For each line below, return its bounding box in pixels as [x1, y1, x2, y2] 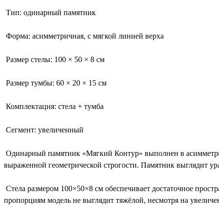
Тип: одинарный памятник [4, 8, 96, 17]
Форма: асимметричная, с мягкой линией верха [4, 31, 164, 40]
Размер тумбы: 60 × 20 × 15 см [4, 78, 107, 87]
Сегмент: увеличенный [4, 125, 84, 134]
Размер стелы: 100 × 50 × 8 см [4, 55, 105, 64]
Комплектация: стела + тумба [4, 102, 104, 110]
